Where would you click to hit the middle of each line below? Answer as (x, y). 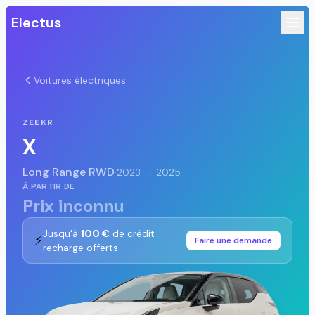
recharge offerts (81, 247)
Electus (36, 22)
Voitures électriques (80, 80)
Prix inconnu (73, 206)
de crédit (132, 233)
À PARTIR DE (49, 186)
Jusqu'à (62, 233)
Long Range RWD (69, 172)
